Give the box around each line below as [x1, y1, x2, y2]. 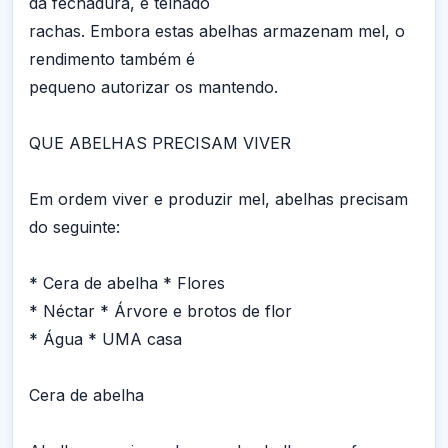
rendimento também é [29, 49, 195, 70]
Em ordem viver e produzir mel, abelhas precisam [29, 189, 408, 210]
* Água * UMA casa [29, 329, 182, 350]
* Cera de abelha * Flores [29, 273, 225, 294]
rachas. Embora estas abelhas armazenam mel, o [29, 21, 405, 42]
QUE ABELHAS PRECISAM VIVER [29, 133, 291, 154]
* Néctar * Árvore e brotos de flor [29, 301, 292, 322]
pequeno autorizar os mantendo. [29, 77, 278, 98]
